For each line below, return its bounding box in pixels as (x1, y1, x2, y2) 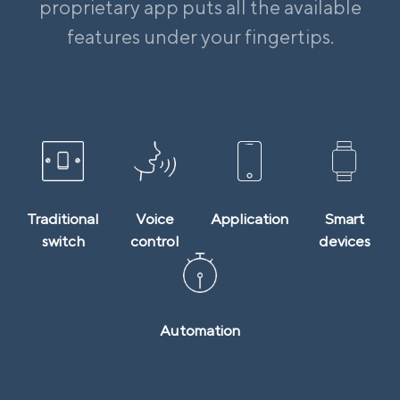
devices (318, 232, 371, 251)
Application (211, 210, 288, 229)
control (130, 232, 179, 251)
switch (41, 232, 85, 251)
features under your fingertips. (66, 25, 334, 49)
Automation (160, 321, 240, 340)
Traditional (27, 210, 99, 229)
